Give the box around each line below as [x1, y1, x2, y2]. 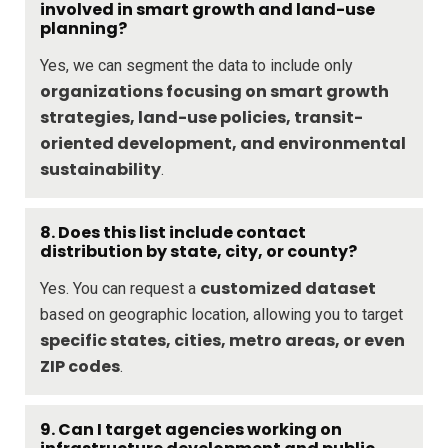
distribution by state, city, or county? [40, 239, 357, 263]
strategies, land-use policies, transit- [40, 105, 363, 129]
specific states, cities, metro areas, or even [40, 328, 405, 352]
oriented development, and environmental [40, 131, 406, 155]
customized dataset [200, 276, 376, 300]
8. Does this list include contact [40, 220, 306, 244]
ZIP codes [40, 354, 120, 378]
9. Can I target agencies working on [40, 417, 342, 441]
